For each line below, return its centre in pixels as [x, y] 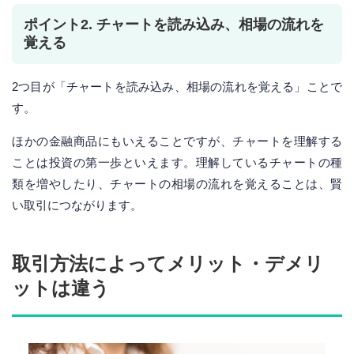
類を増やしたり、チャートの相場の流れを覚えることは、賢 [177, 184]
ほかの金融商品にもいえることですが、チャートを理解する [177, 141]
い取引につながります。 [77, 205]
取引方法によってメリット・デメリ [168, 264]
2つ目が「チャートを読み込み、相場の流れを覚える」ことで [177, 87]
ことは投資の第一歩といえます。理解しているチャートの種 [177, 163]
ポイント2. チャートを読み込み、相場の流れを [174, 25]
